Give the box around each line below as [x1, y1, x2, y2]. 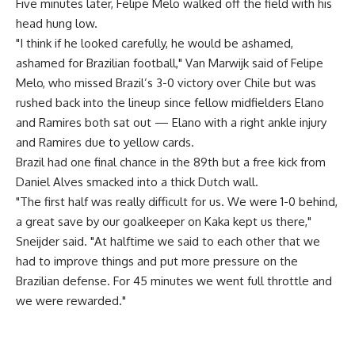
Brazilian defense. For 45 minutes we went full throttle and [16, 273, 332, 288]
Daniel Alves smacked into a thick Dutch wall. [16, 174, 258, 189]
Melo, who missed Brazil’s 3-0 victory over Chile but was [16, 75, 316, 90]
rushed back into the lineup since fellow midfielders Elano [16, 95, 324, 110]
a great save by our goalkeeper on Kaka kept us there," [16, 214, 311, 229]
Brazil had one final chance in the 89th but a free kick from [16, 155, 326, 170]
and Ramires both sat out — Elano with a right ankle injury [16, 115, 326, 130]
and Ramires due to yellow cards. [16, 135, 194, 150]
